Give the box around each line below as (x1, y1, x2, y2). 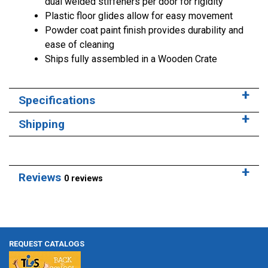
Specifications (19, 93, 95, 108)
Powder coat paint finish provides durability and (45, 25, 243, 36)
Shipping (19, 117, 65, 132)
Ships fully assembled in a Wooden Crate (45, 53, 217, 65)
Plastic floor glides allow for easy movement (45, 10, 233, 22)
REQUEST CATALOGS (9, 239, 84, 249)
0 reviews (64, 173, 103, 184)
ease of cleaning (45, 39, 114, 51)
